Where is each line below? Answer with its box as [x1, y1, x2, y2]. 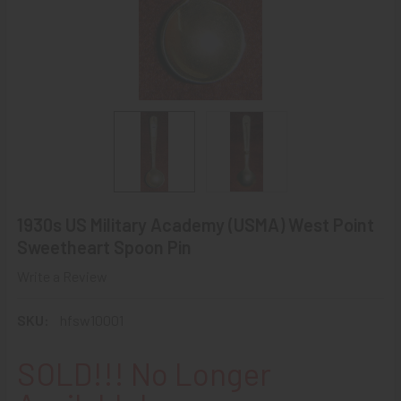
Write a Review [17, 267, 107, 285]
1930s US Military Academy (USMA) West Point [17, 214, 374, 235]
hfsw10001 [60, 311, 124, 328]
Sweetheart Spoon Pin [17, 236, 192, 258]
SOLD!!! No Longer [17, 354, 271, 392]
